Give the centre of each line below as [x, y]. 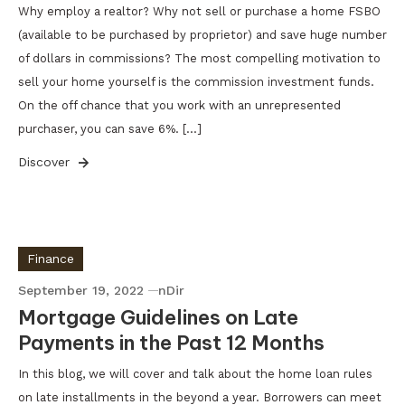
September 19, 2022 [81, 290]
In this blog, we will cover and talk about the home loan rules [195, 374]
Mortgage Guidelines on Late [158, 317]
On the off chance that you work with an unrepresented [179, 105]
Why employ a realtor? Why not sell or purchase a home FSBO [199, 11]
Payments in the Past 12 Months [171, 343]
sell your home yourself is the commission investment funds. [196, 82]
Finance [51, 259]
